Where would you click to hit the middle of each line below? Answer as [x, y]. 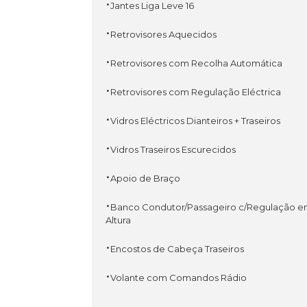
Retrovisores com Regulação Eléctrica [196, 91]
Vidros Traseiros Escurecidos [173, 149]
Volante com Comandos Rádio [179, 277]
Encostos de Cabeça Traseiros [177, 248]
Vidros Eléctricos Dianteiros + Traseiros [196, 120]
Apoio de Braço [146, 178]
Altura [119, 220]
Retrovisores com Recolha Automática [197, 63]
